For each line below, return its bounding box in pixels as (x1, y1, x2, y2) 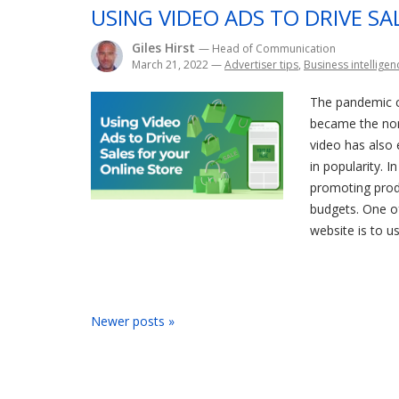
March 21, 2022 (132, 57, 211, 72)
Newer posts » (91, 313, 175, 330)
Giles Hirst (132, 39, 199, 56)
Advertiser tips (224, 57, 298, 72)
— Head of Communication (199, 41, 336, 56)
